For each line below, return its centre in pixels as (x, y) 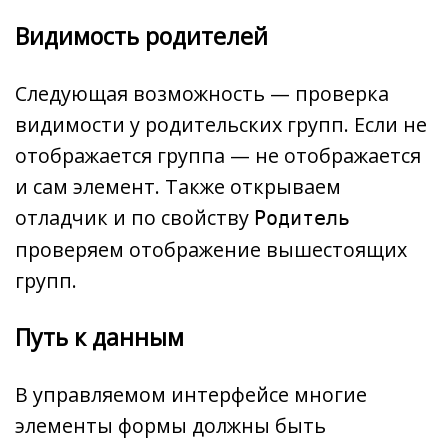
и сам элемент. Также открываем (178, 186)
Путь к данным (99, 336)
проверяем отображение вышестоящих (211, 249)
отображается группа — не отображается (218, 155)
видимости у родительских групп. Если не (221, 124)
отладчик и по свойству (134, 217)
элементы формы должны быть (170, 426)
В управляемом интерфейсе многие (191, 395)
